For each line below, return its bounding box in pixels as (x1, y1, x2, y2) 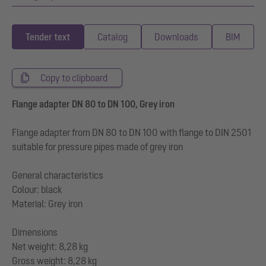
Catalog (97, 31, 128, 43)
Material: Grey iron (12, 198, 83, 210)
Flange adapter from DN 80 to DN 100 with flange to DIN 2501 (12, 127, 251, 138)
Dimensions (12, 227, 58, 238)
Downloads (154, 31, 199, 43)
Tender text (25, 31, 70, 43)
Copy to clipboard (40, 72, 107, 84)
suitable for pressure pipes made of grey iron (12, 141, 183, 153)
